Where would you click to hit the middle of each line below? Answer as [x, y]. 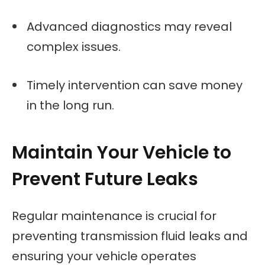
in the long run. [70, 105]
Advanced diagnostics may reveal [129, 27]
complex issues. [74, 47]
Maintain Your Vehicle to [122, 152]
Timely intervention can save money [135, 85]
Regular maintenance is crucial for [114, 216]
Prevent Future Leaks [105, 179]
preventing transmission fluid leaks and [130, 236]
